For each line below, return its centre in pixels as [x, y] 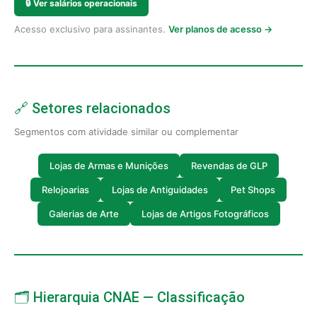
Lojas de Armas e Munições [109, 165]
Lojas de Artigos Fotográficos [205, 213]
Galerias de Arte [83, 213]
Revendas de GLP [229, 165]
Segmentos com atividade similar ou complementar [126, 132]
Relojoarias [65, 189]
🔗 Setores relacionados [92, 108]
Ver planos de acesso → [220, 29]
